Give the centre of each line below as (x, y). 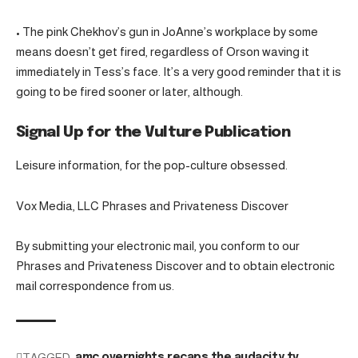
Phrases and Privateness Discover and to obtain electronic (175, 266)
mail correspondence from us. (95, 286)
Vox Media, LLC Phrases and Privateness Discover (152, 205)
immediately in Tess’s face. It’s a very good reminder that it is (179, 72)
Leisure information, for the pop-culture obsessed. (152, 165)
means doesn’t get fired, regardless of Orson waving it (163, 52)
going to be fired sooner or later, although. (129, 92)
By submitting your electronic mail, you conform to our (158, 246)
